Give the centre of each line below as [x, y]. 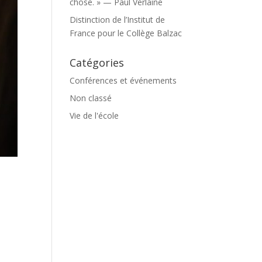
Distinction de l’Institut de [118, 20]
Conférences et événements [123, 80]
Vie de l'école [94, 116]
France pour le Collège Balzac [126, 33]
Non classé [91, 98]
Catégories [97, 63]
